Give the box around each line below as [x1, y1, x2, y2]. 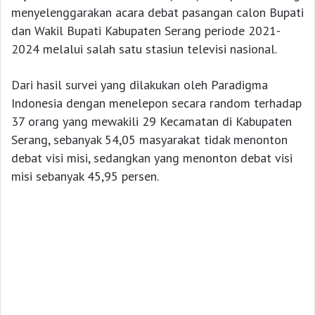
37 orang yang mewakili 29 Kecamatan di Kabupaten [11, 112, 292, 129]
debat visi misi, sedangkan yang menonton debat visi [11, 149, 292, 166]
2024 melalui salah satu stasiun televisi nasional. [11, 40, 277, 57]
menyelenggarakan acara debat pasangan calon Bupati [11, 4, 304, 20]
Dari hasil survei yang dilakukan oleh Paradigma [11, 76, 268, 93]
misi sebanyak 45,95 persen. [11, 167, 159, 184]
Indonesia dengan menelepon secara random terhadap [11, 94, 302, 111]
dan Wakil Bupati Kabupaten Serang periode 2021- [11, 22, 281, 39]
